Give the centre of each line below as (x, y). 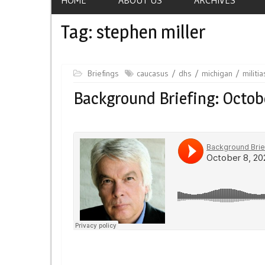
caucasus (153, 73)
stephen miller (151, 32)
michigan (217, 73)
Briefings (103, 73)
